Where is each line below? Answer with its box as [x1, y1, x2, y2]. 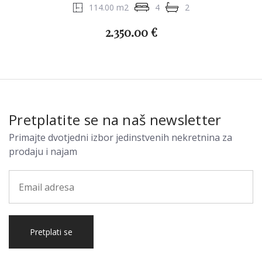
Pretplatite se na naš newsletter [9, 110, 222, 129]
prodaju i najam [9, 145, 77, 158]
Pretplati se [64, 226, 73, 237]
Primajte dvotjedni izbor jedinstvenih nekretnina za [9, 131, 232, 144]
